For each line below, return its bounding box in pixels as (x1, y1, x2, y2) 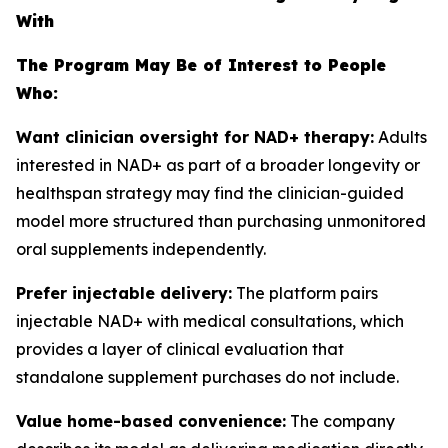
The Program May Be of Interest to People (16, 55, 386, 75)
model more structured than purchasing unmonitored (16, 211, 426, 231)
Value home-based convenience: (16, 411, 286, 431)
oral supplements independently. (16, 239, 266, 259)
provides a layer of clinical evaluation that (16, 339, 344, 359)
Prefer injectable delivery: (16, 283, 232, 303)
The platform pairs (232, 283, 378, 303)
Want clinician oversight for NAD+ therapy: (16, 127, 374, 147)
